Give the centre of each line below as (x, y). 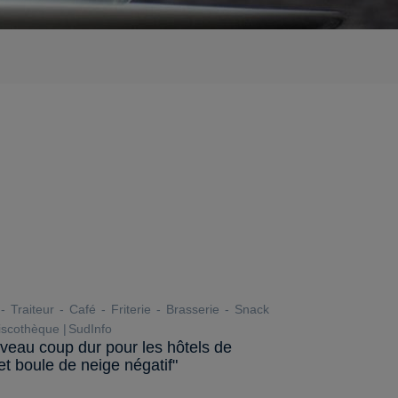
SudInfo (90, 329)
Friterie (129, 309)
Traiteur (31, 309)
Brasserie (191, 309)
